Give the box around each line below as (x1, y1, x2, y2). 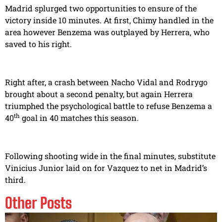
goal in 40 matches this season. (20, 112, 139, 123)
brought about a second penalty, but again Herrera (5, 89, 193, 100)
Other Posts (5, 194, 72, 212)
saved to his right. (5, 39, 72, 50)
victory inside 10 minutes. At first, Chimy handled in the (5, 15, 214, 26)
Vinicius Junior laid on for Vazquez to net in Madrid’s (5, 162, 207, 173)
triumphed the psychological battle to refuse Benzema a (5, 101, 212, 111)
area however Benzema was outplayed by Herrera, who (5, 27, 210, 38)
